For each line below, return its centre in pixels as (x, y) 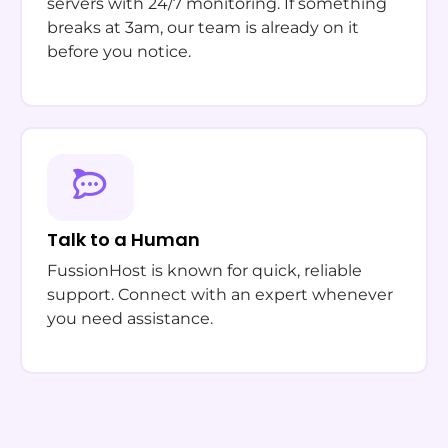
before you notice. (119, 51)
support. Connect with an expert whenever (220, 294)
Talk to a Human (123, 239)
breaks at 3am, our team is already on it (203, 27)
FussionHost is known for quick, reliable (204, 270)
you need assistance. (130, 318)
